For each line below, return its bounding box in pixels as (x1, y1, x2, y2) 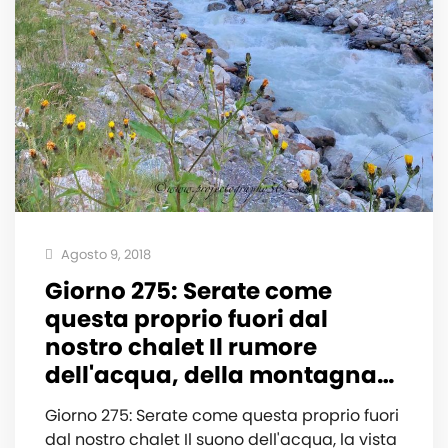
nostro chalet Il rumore (45, 331, 317, 364)
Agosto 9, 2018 (58, 245, 151, 265)
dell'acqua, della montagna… (45, 359, 394, 392)
